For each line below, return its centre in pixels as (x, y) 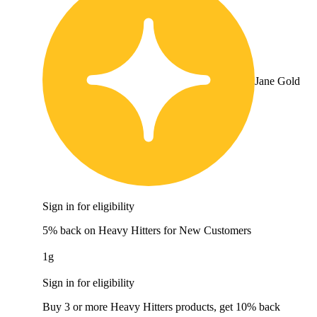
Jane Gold (277, 81)
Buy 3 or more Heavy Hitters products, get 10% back (161, 307)
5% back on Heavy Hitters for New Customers (147, 231)
